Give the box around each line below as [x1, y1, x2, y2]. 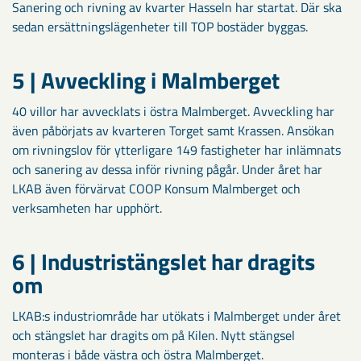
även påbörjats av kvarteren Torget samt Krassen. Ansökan [12, 120, 334, 140]
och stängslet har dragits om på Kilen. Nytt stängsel [12, 325, 295, 345]
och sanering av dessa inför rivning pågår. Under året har [12, 159, 322, 179]
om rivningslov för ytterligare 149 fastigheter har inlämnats [12, 139, 341, 160]
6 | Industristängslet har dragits [12, 243, 315, 279]
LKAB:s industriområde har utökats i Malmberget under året [12, 305, 341, 326]
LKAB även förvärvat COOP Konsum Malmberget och [12, 178, 301, 198]
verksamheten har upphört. [12, 197, 162, 218]
